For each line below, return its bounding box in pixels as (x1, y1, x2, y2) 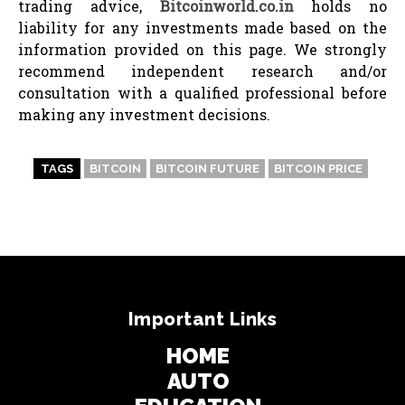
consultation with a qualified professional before (18, 82, 387, 102)
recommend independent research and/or (18, 61, 387, 80)
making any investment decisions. (18, 104, 270, 124)
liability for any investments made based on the (18, 17, 387, 37)
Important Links (127, 307, 278, 330)
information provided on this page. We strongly (18, 39, 387, 59)
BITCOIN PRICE (274, 161, 363, 175)
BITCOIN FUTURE (155, 161, 259, 175)
